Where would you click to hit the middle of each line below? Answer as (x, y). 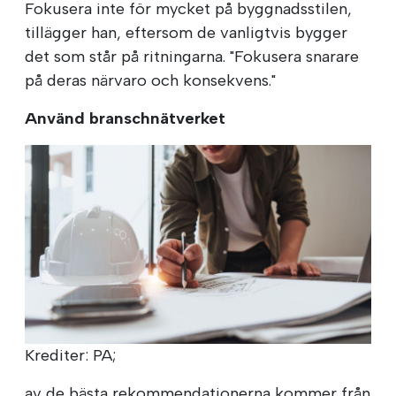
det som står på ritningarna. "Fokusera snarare (192, 56)
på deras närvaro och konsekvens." (150, 80)
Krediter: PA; (70, 356)
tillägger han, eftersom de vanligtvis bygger (186, 32)
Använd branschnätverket (125, 118)
